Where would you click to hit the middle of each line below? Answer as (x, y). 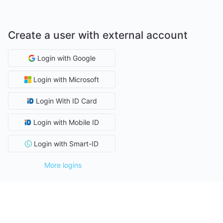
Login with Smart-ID (65, 144)
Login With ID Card (65, 101)
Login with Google (66, 58)
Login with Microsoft (66, 79)
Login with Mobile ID (65, 122)
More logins (63, 165)
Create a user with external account (98, 35)
